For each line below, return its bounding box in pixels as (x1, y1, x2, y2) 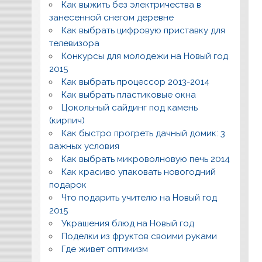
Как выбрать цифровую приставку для (61, 25, 226, 36)
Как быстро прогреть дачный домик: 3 (61, 128, 226, 139)
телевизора (49, 38, 100, 49)
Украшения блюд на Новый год (61, 218, 195, 229)
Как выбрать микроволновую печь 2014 (61, 154, 230, 165)
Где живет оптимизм (61, 244, 149, 255)
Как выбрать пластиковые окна (61, 89, 196, 101)
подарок (49, 180, 87, 191)
